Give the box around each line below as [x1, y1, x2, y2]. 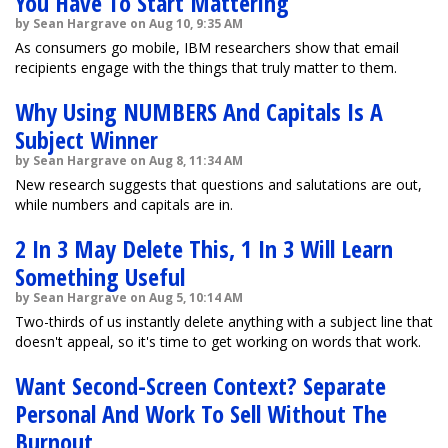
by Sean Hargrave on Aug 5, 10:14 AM [15, 289, 243, 306]
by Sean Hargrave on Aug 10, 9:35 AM [15, 15, 243, 32]
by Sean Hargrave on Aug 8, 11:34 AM [15, 152, 243, 169]
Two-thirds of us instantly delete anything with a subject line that [15, 312, 433, 331]
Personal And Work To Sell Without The [15, 397, 387, 430]
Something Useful [15, 260, 185, 293]
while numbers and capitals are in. [15, 195, 233, 214]
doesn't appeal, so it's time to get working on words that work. [15, 332, 421, 351]
